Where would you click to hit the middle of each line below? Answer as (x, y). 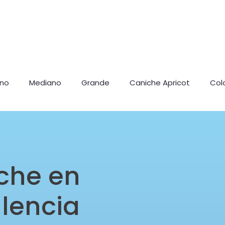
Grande (95, 83)
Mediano (45, 83)
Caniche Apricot (160, 83)
